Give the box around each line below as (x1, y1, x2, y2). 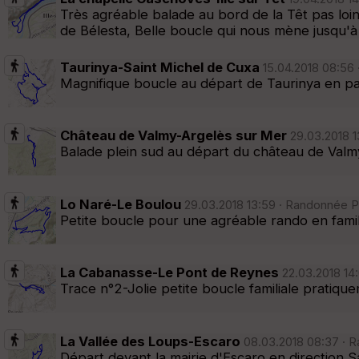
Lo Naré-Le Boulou (60, 196, 181, 212)
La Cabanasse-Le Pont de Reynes (60, 264, 279, 281)
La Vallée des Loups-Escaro (60, 333, 240, 349)
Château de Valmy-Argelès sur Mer (60, 127, 287, 144)
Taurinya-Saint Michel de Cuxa (60, 58, 260, 75)
